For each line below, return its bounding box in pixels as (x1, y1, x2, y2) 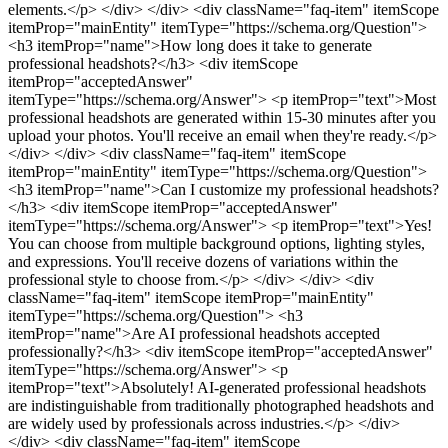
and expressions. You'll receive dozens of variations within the (8, 253, 398, 271)
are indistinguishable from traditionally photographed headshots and (8, 397, 434, 415)
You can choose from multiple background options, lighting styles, (8, 235, 425, 253)
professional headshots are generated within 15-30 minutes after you (8, 109, 436, 127)
